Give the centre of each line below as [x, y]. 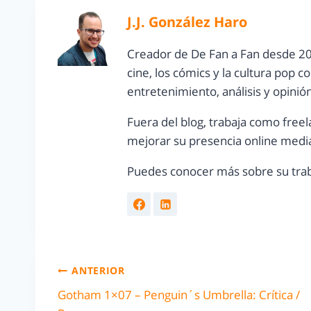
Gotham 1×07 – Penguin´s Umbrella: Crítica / [179, 294]
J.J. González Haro [187, 22]
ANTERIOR [98, 271]
